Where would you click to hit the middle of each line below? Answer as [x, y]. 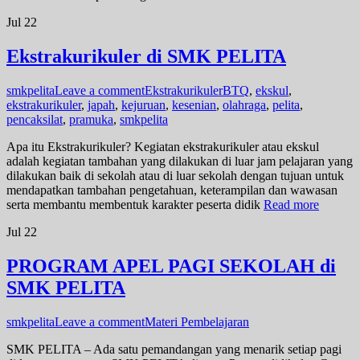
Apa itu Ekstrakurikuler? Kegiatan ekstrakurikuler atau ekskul [163, 146]
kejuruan [143, 104]
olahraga [244, 104]
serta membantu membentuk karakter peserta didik [135, 204]
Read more [291, 204]
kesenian [194, 104]
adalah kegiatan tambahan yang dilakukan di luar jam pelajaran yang [180, 161]
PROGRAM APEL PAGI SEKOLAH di [171, 266]
